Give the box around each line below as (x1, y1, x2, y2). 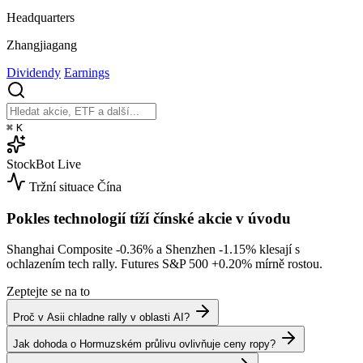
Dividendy (6, 65, 61, 79)
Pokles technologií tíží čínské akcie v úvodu (6, 209, 291, 227)
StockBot (6, 156, 54, 171)
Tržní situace (29, 179, 94, 194)
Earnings (64, 65, 109, 79)
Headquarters (6, 10, 75, 24)
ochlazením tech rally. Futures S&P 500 (6, 257, 211, 271)
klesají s (256, 242, 300, 257)
